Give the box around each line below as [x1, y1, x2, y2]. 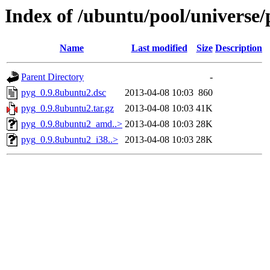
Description [215, 43, 262, 54]
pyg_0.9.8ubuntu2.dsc [21, 87, 106, 98]
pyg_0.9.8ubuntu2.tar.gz [21, 103, 114, 114]
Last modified [131, 43, 187, 54]
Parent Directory [21, 72, 84, 83]
